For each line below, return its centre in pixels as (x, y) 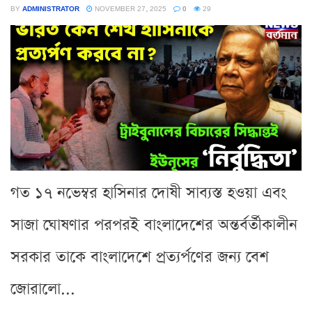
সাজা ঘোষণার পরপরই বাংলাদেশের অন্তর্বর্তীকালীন (154, 225)
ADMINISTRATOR (51, 8)
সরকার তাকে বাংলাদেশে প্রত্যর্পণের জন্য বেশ (140, 257)
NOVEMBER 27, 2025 (130, 8)
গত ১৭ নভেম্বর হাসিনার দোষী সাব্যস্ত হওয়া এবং (148, 193)
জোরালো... (43, 289)
